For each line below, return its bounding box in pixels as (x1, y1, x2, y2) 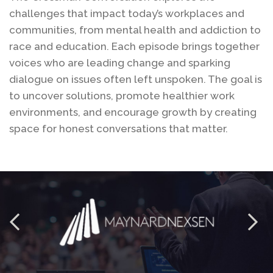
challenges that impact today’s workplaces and (9, 7, 244, 20)
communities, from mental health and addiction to (9, 24, 261, 37)
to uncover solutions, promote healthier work (9, 90, 235, 102)
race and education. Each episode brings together (9, 40, 260, 53)
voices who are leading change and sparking (9, 57, 230, 69)
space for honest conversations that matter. (9, 122, 228, 135)
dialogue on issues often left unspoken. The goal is (9, 73, 262, 86)
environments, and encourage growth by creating (9, 106, 257, 119)
